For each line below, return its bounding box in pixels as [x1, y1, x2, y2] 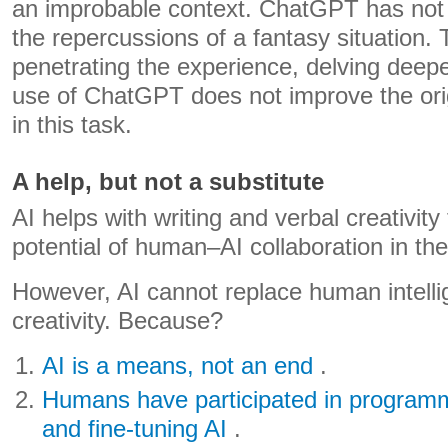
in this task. [12, 112, 132, 138]
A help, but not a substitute [12, 169, 324, 195]
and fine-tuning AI [42, 416, 228, 442]
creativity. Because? [12, 308, 223, 334]
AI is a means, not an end [42, 353, 314, 379]
